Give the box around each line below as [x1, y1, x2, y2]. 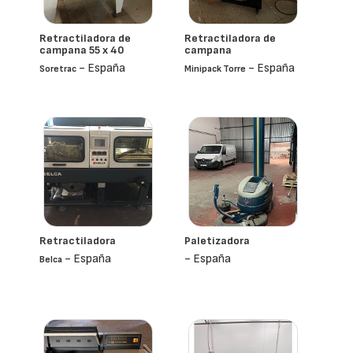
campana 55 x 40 [39, 43, 124, 57]
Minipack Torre [184, 63, 246, 75]
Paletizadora [184, 234, 250, 247]
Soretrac [39, 63, 76, 75]
